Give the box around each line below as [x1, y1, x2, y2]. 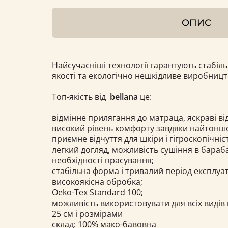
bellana [110, 91, 140, 102]
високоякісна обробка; [52, 176, 142, 187]
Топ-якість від [52, 91, 110, 102]
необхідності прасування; [52, 154, 154, 166]
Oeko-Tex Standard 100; [52, 186, 143, 198]
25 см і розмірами [52, 208, 123, 219]
